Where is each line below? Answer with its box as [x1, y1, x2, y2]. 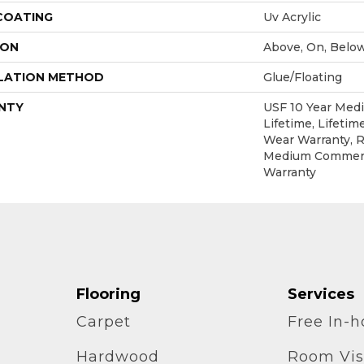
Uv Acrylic [263, 9, 321, 24]
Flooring [76, 284, 141, 303]
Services [288, 284, 355, 303]
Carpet [76, 312, 131, 331]
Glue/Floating [263, 69, 342, 84]
